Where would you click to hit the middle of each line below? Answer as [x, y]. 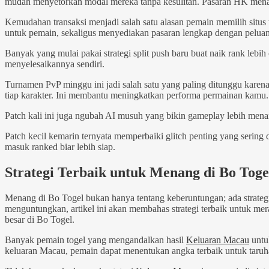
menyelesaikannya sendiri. [55, 64]
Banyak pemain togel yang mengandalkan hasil [95, 240]
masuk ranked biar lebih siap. [60, 147]
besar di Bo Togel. [40, 220]
